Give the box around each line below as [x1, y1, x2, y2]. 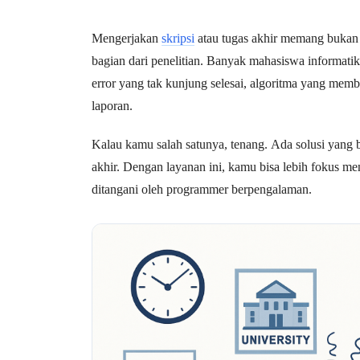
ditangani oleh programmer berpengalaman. [92, 182, 312, 196]
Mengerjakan [92, 31, 162, 45]
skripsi [162, 31, 194, 45]
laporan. [92, 98, 133, 112]
